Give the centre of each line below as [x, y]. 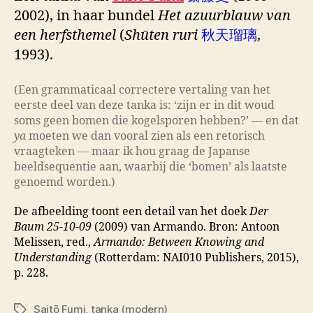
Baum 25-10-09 [53, 227]
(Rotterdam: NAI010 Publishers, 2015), [195, 257]
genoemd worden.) [65, 182]
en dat [282, 121]
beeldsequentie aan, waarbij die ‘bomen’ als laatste [151, 167]
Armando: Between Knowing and [179, 242]
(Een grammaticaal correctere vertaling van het [142, 90]
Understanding [53, 257]
